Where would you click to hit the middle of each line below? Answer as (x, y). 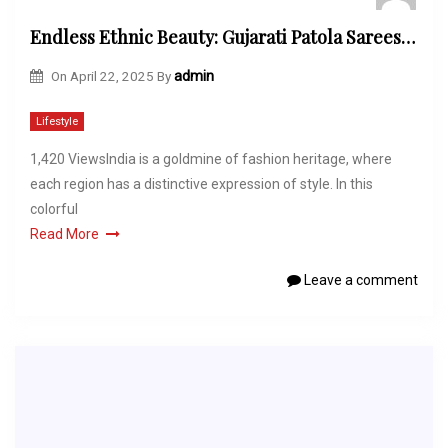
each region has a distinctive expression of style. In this (201, 184)
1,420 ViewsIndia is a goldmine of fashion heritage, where (211, 159)
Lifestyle (57, 122)
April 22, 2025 (111, 75)
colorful (54, 209)
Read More (64, 234)
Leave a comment (359, 280)
